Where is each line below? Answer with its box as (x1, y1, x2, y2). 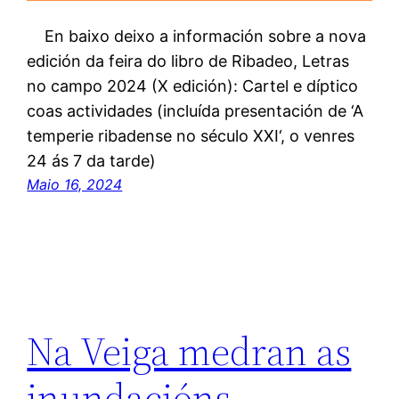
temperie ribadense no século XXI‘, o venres (27, 126, 355, 146)
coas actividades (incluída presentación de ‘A (27, 102, 364, 121)
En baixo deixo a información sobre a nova (27, 27, 367, 46)
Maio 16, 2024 (27, 175, 123, 194)
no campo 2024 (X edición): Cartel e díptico (27, 77, 359, 96)
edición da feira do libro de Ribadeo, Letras (27, 52, 350, 71)
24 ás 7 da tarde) (27, 151, 157, 171)
